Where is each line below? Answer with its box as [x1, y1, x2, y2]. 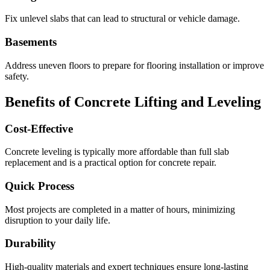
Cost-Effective [5, 122, 73, 135]
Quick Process [5, 179, 74, 192]
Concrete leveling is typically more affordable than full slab [5, 146, 229, 157]
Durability [5, 237, 56, 250]
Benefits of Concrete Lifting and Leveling [5, 93, 261, 110]
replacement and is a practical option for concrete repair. [5, 157, 216, 168]
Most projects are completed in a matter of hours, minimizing [5, 204, 235, 215]
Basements [5, 36, 57, 48]
